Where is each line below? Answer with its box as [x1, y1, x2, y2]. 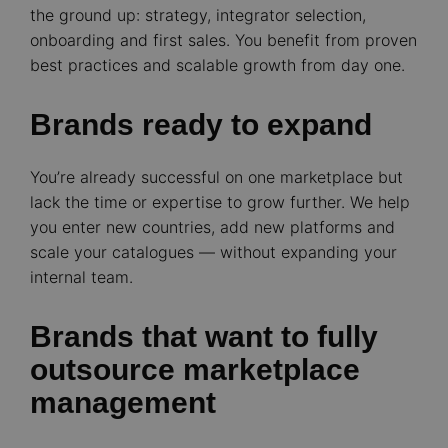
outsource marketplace [30, 353, 360, 386]
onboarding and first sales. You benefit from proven [30, 30, 417, 50]
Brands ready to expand [30, 108, 372, 141]
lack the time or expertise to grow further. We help [30, 192, 410, 212]
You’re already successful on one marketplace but [30, 167, 403, 187]
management [30, 386, 216, 419]
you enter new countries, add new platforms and [30, 217, 395, 237]
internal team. [30, 267, 133, 287]
